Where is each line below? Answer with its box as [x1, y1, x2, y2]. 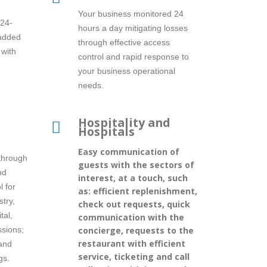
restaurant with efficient [78, 237, 185, 249]
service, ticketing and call [78, 250, 190, 262]
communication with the [78, 211, 184, 223]
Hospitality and [78, 114, 170, 131]
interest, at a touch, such [78, 172, 188, 184]
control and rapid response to [78, 51, 189, 61]
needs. [78, 80, 104, 90]
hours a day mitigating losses [78, 23, 188, 33]
